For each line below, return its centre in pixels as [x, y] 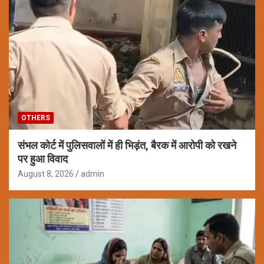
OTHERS [36, 118]
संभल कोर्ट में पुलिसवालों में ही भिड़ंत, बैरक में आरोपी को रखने [127, 146]
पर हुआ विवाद [43, 159]
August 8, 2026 [46, 174]
